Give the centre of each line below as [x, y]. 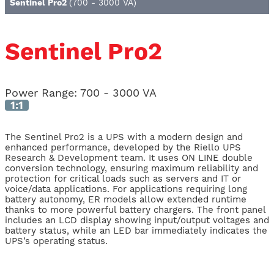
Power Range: [43, 93]
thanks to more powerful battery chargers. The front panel [135, 210]
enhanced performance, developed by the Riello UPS [123, 148]
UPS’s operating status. [56, 241]
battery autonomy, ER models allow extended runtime [126, 200]
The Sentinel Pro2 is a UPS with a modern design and [124, 137]
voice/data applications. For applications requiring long [126, 189]
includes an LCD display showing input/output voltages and [137, 220]
